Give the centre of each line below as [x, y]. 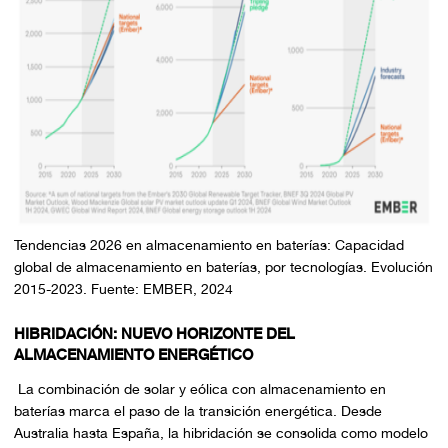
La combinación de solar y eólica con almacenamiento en [201, 388]
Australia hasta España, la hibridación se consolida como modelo [220, 432]
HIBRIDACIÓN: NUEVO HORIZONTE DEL [154, 334]
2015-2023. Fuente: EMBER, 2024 [123, 289]
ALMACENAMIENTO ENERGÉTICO [133, 355]
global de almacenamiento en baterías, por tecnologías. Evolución [223, 267]
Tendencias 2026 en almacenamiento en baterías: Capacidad [208, 245]
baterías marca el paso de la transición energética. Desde [197, 410]
